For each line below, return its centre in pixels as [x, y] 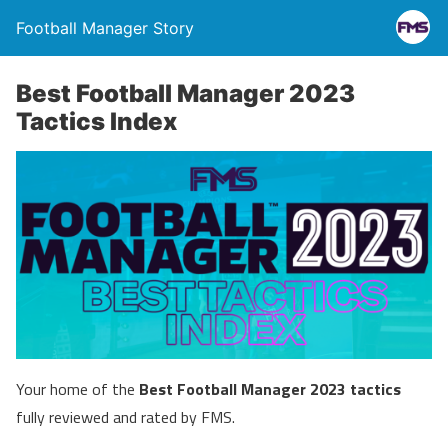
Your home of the [77, 389]
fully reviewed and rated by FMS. [125, 417]
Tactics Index [96, 121]
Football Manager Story [105, 28]
